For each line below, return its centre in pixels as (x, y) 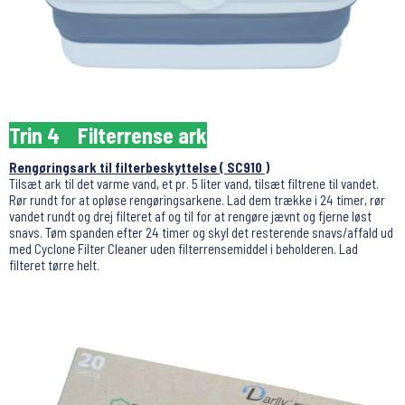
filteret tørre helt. (54, 265)
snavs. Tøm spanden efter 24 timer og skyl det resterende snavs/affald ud (201, 233)
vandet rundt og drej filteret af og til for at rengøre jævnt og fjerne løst (190, 217)
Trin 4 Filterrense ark (108, 136)
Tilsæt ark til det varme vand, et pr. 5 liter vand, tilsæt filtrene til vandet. (194, 184)
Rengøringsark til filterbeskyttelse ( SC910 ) (139, 168)
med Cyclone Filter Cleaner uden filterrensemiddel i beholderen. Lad (184, 249)
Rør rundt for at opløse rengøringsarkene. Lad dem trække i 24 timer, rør (197, 200)
